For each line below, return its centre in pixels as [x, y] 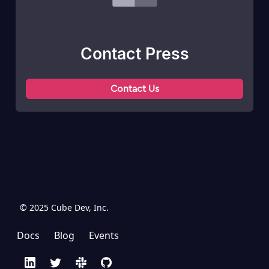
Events [104, 235]
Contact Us [134, 89]
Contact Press [134, 53]
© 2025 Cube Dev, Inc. [64, 207]
